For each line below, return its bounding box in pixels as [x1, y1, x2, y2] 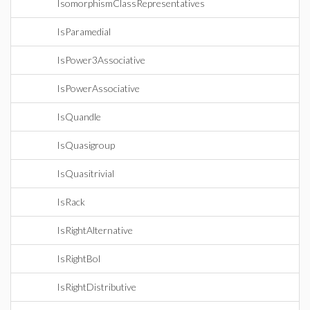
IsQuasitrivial [57, 167, 114, 179]
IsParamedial [57, 26, 111, 37]
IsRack [57, 196, 85, 208]
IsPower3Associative [57, 54, 145, 66]
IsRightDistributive [57, 281, 136, 293]
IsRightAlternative [57, 224, 133, 236]
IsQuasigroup [57, 139, 115, 151]
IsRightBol [57, 253, 100, 264]
